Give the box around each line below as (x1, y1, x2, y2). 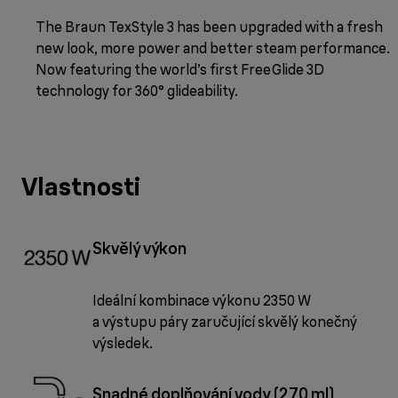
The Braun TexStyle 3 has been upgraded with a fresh (36, 17, 383, 36)
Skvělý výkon (92, 238, 187, 259)
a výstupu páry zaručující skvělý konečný (92, 313, 357, 331)
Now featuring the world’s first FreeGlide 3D (36, 60, 324, 78)
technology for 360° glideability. (36, 81, 238, 99)
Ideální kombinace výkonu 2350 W (92, 291, 311, 310)
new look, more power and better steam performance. (36, 38, 390, 57)
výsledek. (92, 334, 153, 353)
